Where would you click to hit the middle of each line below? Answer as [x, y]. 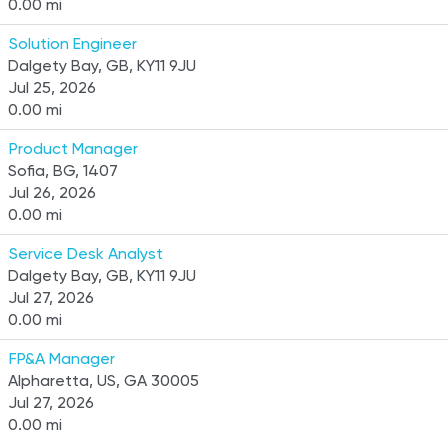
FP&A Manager [62, 358]
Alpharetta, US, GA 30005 [103, 380]
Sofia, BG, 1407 [63, 170]
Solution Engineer [73, 43]
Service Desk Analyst [86, 253]
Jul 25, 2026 [52, 87]
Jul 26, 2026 [52, 192]
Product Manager [73, 148]
